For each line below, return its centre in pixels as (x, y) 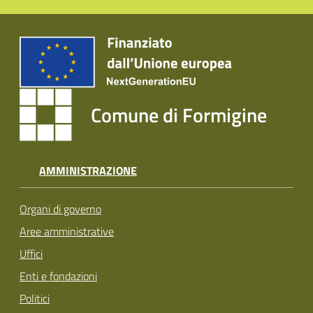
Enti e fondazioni (58, 276)
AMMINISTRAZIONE (88, 170)
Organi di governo (60, 209)
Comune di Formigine (179, 115)
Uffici (31, 254)
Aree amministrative (67, 232)
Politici (35, 299)
